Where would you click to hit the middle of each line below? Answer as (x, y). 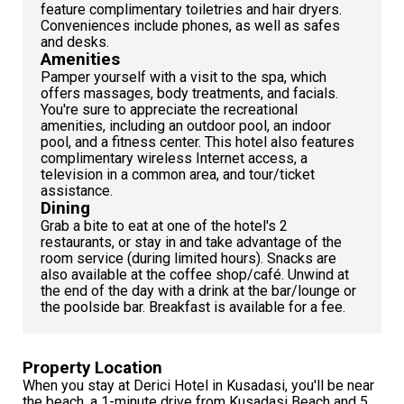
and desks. (75, 42)
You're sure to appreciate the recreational (169, 110)
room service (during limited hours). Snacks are (188, 259)
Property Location (92, 368)
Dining (65, 209)
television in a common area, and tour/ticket (178, 175)
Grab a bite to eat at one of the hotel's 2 (164, 226)
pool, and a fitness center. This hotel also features (197, 142)
